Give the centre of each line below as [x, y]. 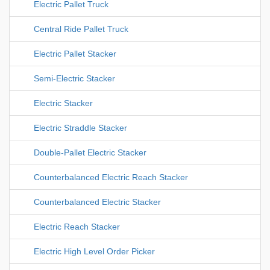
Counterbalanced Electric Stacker [97, 202]
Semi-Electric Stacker [74, 79]
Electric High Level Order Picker [94, 252]
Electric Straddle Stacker [80, 128]
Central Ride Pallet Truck [81, 29]
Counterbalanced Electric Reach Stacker [111, 177]
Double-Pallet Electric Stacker [90, 153]
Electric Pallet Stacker [75, 54]
